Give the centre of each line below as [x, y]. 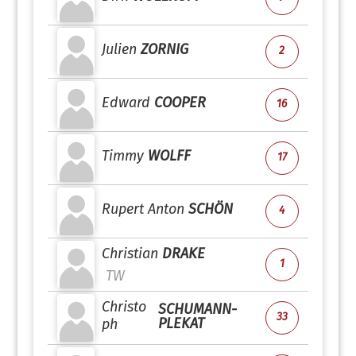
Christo [124, 307]
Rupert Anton [143, 209]
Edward [126, 103]
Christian [130, 253]
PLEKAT [181, 323]
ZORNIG [165, 49]
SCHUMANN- [197, 309]
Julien [120, 49]
